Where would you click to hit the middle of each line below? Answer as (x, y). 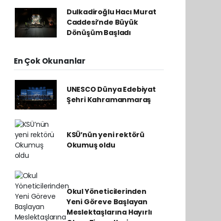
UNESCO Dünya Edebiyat (111, 89)
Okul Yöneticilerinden (106, 191)
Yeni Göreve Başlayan (107, 202)
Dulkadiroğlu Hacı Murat (111, 12)
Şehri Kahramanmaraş (109, 100)
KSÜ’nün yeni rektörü (105, 135)
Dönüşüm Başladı (99, 33)
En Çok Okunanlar (50, 61)
